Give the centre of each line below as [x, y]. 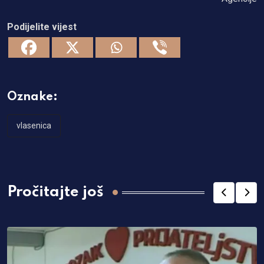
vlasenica [34, 125]
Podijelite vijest [42, 27]
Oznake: [32, 97]
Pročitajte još [55, 192]
